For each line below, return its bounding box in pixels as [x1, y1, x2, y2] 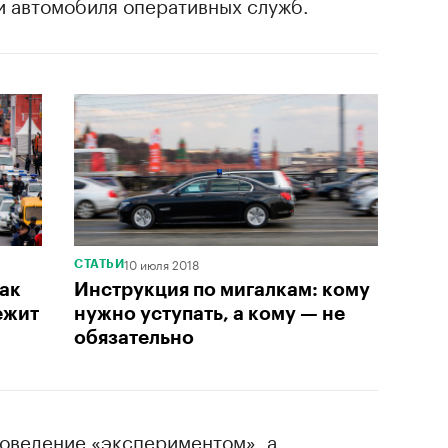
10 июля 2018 [124, 253, 199, 273]
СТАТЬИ [74, 257, 124, 270]
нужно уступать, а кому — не [74, 303, 345, 323]
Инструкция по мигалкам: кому [74, 279, 370, 299]
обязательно [74, 327, 194, 347]
